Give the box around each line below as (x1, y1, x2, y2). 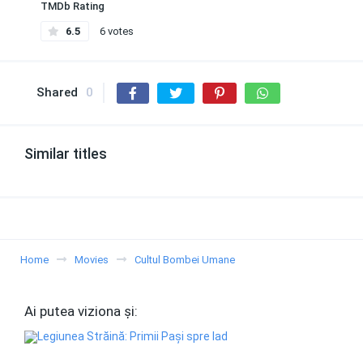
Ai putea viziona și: (24, 303, 138, 319)
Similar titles (24, 145, 107, 162)
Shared (36, 85, 78, 100)
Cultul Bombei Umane (135, 254, 235, 266)
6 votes (97, 25, 134, 37)
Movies (75, 254, 109, 266)
